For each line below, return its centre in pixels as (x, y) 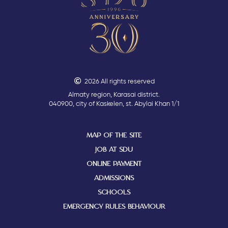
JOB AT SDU (114, 149)
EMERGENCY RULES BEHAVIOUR (114, 206)
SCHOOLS (114, 192)
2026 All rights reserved (120, 81)
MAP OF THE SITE (114, 135)
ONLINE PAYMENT (114, 164)
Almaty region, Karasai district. (114, 95)
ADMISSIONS (114, 178)
